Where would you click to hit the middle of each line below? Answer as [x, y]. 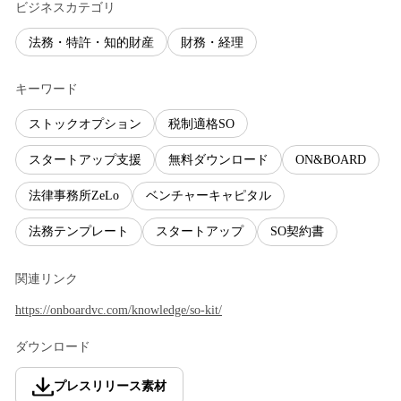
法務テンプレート [79, 232]
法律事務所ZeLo [74, 196]
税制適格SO [201, 124]
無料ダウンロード [218, 160]
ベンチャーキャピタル [209, 196]
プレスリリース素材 [110, 387]
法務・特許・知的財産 [91, 42]
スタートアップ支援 [85, 160]
